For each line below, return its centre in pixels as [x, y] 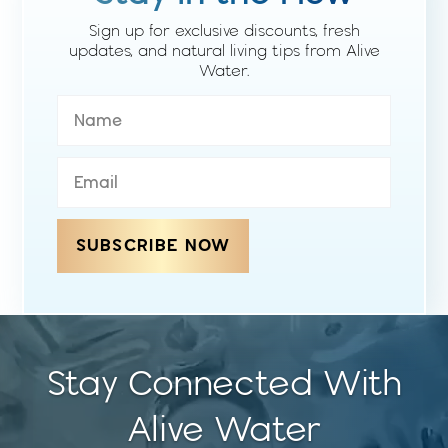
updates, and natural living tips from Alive [224, 51]
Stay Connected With [224, 382]
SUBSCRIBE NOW [153, 246]
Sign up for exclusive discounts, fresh [224, 31]
